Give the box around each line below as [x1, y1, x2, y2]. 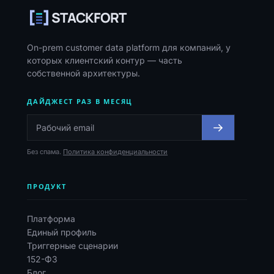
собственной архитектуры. [27, 68, 140, 78]
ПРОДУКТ [27, 182, 67, 191]
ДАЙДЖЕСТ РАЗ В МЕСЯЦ [27, 97, 133, 106]
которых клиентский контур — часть [27, 55, 182, 65]
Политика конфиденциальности [63, 147, 168, 156]
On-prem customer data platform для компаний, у [27, 42, 231, 53]
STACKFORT [51, 8, 127, 27]
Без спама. [27, 147, 63, 156]
